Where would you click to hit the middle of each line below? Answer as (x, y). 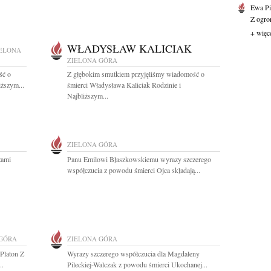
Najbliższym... (88, 96)
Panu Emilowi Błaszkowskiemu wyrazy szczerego (139, 159)
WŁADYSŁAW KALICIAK (129, 48)
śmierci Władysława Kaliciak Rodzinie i (124, 85)
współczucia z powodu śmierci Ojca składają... (134, 170)
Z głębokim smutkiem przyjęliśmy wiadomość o (136, 74)
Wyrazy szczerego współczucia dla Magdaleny (133, 253)
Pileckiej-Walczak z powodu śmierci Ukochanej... (137, 264)
